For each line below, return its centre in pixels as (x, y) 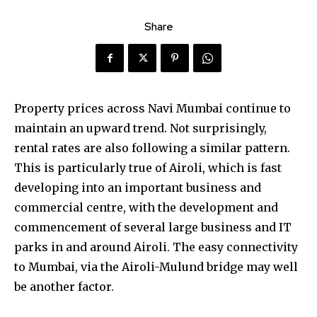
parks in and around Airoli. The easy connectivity (156, 247)
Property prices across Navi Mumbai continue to (152, 109)
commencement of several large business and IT (153, 227)
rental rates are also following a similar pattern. (152, 148)
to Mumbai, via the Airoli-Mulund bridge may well (156, 267)
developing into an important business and (138, 188)
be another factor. (64, 287)
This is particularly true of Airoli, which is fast (148, 168)
